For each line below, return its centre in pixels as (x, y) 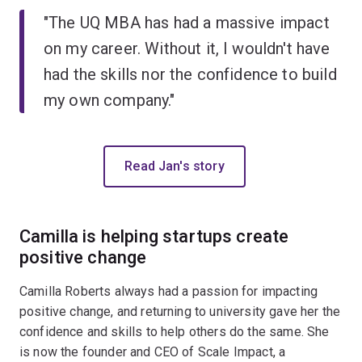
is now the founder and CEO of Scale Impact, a (153, 351)
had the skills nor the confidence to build (190, 74)
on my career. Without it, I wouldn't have (187, 48)
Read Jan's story (175, 166)
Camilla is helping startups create (154, 236)
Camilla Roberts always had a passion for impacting (169, 291)
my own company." (109, 100)
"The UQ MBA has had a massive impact (187, 22)
